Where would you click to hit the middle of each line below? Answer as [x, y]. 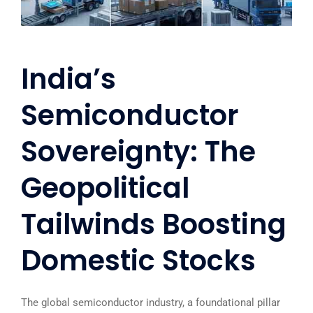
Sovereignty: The [138, 152]
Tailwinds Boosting [154, 224]
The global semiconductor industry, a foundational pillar [151, 303]
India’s [68, 79]
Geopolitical [105, 188]
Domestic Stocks [138, 261]
